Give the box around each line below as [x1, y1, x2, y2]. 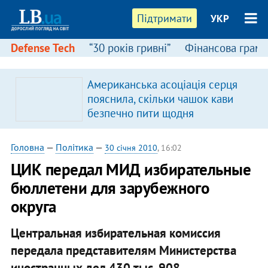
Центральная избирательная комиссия [10, 224, 221, 241]
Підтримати [137, 11, 193, 25]
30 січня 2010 [104, 142, 157, 153]
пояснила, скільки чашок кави [87, 92, 233, 106]
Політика [55, 141, 93, 153]
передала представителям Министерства [10, 242, 236, 258]
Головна [10, 141, 44, 153]
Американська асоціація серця [87, 77, 237, 92]
